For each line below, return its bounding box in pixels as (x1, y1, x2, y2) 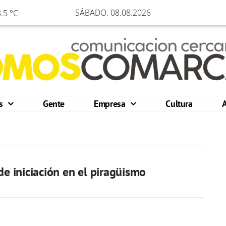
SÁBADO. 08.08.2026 (75, 7, 151, 18)
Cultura (165, 98, 193, 109)
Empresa (94, 98, 128, 109)
